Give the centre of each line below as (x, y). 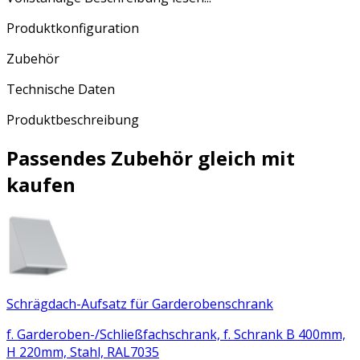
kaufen (41, 184)
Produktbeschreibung (73, 119)
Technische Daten (61, 89)
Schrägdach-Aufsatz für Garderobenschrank (140, 303)
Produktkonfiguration (73, 28)
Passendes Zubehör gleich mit (151, 157)
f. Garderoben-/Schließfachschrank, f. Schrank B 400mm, (176, 334)
